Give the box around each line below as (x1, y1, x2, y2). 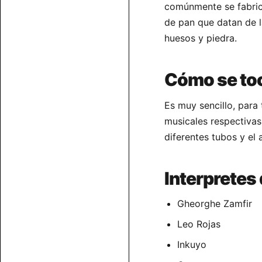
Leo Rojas (177, 218, 220, 230)
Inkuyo (177, 239, 206, 251)
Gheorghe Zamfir (177, 198, 252, 210)
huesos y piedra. (164, 32, 237, 44)
